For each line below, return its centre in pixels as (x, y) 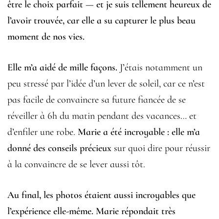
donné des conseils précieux (59, 148)
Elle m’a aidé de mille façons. (62, 67)
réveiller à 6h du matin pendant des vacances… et (102, 116)
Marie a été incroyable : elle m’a (139, 132)
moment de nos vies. (46, 37)
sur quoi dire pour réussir (161, 148)
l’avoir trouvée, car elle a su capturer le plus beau (101, 21)
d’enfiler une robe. (43, 132)
